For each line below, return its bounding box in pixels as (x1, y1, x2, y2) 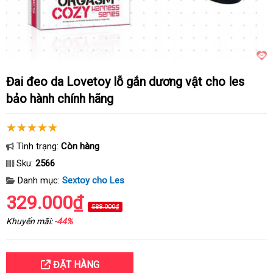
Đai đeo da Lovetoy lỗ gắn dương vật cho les (6, 74, 14, 89)
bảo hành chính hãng (6, 91, 113, 106)
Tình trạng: (14, 141, 61, 152)
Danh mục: (15, 175, 62, 186)
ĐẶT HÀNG (50, 259, 99, 271)
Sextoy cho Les (62, 175, 124, 186)
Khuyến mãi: (6, 216, 54, 226)
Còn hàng (61, 141, 99, 152)
